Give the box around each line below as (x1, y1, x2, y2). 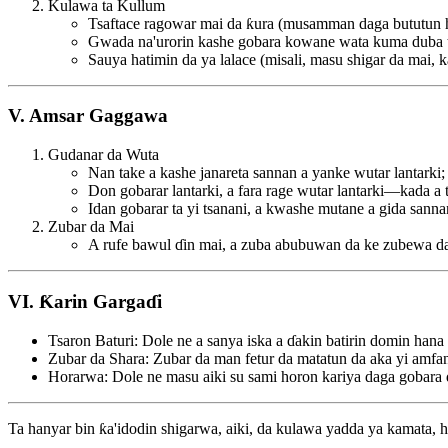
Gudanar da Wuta (48, 146, 159, 164)
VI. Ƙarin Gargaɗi (8, 290, 162, 312)
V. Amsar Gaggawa (8, 105, 168, 127)
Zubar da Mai (48, 218, 134, 236)
